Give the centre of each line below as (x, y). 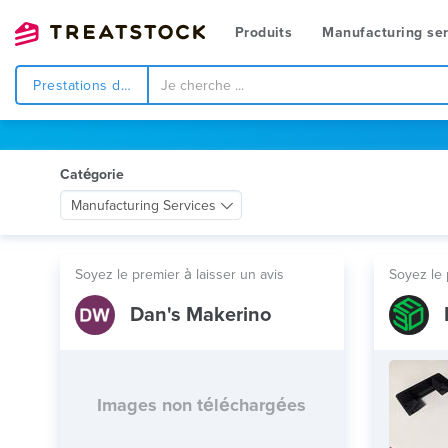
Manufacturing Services (143, 205)
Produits (264, 32)
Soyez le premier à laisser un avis (179, 274)
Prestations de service (110, 85)
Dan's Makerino (200, 315)
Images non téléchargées (202, 405)
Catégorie (92, 174)
